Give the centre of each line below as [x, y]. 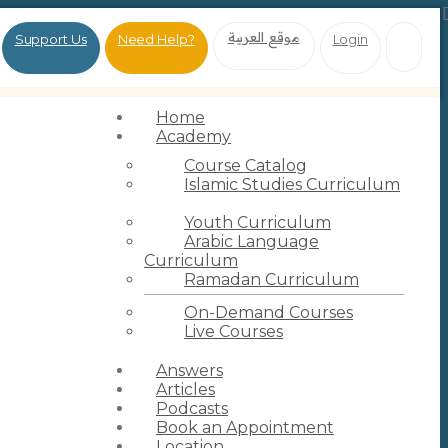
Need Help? [156, 38]
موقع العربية [263, 36]
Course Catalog [245, 165]
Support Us [50, 38]
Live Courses [233, 331]
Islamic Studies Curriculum [292, 184]
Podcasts [192, 408]
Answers [189, 370]
